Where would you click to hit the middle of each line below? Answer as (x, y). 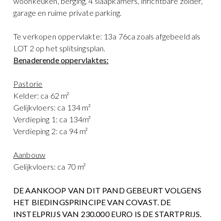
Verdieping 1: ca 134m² (52, 119)
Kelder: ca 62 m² (41, 95)
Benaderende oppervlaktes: (61, 60)
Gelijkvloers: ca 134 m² (52, 107)
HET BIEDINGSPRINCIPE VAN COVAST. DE (92, 202)
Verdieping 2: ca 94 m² (51, 131)
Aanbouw (30, 154)
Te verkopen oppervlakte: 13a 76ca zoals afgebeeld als (107, 36)
